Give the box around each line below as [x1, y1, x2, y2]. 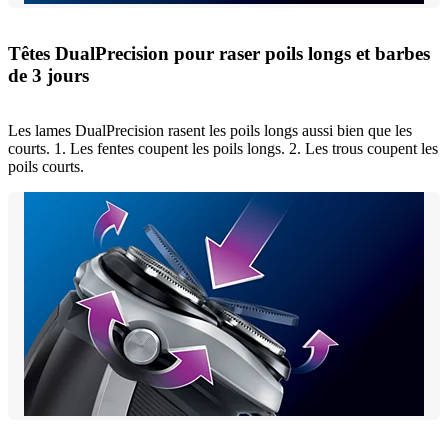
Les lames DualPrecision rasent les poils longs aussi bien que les [8, 121, 412, 139]
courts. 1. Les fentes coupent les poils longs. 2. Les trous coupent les [8, 139, 438, 157]
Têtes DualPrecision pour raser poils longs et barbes [8, 43, 430, 65]
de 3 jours [8, 65, 89, 87]
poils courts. [8, 157, 84, 175]
